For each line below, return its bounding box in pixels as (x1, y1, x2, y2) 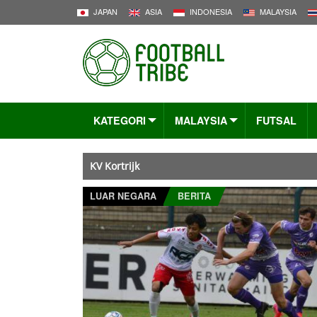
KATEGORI (93, 113, 146, 127)
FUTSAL (256, 113, 296, 127)
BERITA (178, 190, 211, 202)
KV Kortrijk (90, 159, 139, 173)
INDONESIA (190, 6, 232, 17)
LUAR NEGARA (90, 190, 156, 202)
